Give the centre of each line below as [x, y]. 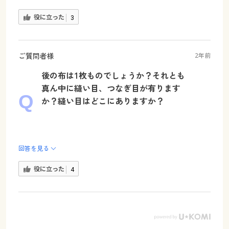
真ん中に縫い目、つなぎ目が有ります [111, 89]
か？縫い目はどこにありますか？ [102, 101]
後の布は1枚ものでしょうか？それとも [113, 76]
